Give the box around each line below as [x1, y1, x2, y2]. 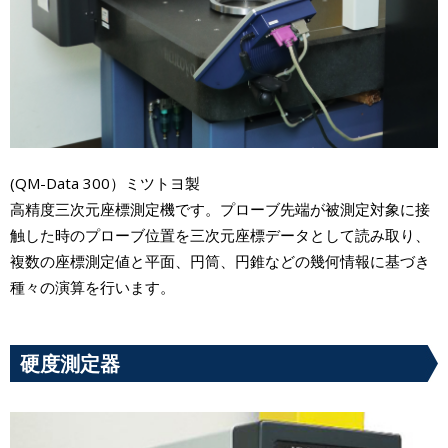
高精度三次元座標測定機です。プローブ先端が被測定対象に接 [10, 199, 430, 220]
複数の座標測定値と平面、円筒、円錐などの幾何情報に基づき [10, 251, 430, 272]
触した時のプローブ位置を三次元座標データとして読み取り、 [10, 225, 430, 246]
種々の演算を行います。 [10, 277, 175, 298]
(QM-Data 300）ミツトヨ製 [10, 173, 200, 194]
